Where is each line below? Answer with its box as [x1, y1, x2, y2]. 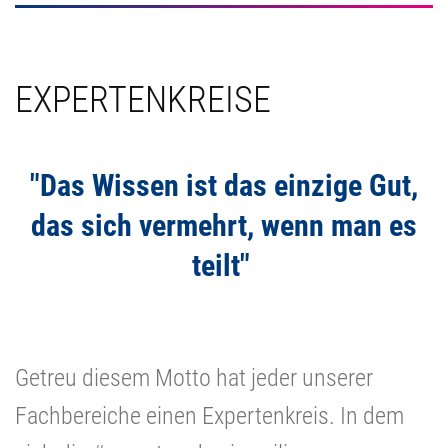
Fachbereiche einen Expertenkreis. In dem [15, 402, 404, 431]
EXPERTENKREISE [15, 79, 271, 122]
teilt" [191, 248, 250, 284]
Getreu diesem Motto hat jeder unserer [15, 364, 373, 393]
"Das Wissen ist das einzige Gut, [30, 168, 418, 204]
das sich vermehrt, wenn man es [31, 208, 417, 244]
